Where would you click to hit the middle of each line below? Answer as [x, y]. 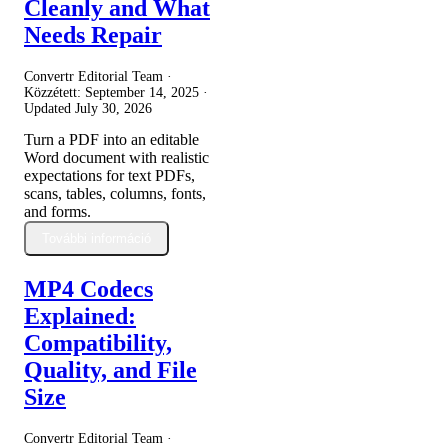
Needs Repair [93, 34]
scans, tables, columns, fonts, [115, 193]
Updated [49, 108]
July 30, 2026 [113, 108]
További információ [96, 238]
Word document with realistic [116, 157]
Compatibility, [98, 342]
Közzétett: [54, 92]
